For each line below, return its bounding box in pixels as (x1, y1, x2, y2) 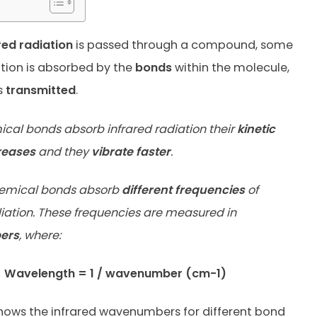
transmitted (5, 82, 76, 99)
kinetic (236, 120, 275, 137)
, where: (18, 226, 61, 243)
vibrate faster (91, 143, 171, 160)
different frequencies (121, 181, 245, 198)
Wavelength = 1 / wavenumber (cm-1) (4, 265, 226, 282)
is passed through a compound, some (72, 37, 293, 54)
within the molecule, (171, 59, 289, 76)
